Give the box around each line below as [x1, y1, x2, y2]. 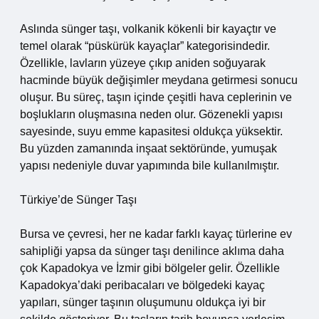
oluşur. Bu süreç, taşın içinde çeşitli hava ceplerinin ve [20, 91, 292, 103]
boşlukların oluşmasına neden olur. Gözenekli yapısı [20, 108, 283, 120]
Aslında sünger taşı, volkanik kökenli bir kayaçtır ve [20, 23, 276, 35]
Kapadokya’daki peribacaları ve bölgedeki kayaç [20, 279, 265, 291]
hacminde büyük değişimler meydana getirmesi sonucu [20, 74, 298, 86]
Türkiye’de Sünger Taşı [20, 194, 137, 206]
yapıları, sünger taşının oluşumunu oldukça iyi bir [20, 296, 266, 308]
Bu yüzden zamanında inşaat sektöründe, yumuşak [20, 142, 277, 155]
